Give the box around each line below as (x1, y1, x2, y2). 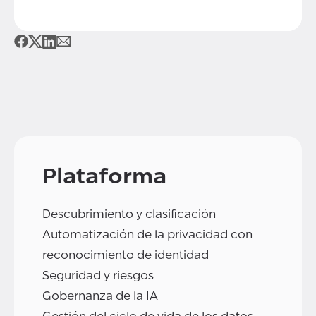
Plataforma (42, 163, 166, 190)
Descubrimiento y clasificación (42, 207, 216, 221)
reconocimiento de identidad (42, 248, 209, 262)
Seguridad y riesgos (42, 269, 154, 283)
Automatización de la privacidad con (42, 228, 253, 242)
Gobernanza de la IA (42, 289, 158, 303)
